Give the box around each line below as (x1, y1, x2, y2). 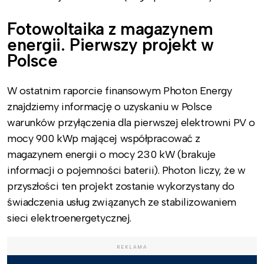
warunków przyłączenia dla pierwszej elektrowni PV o (7, 115, 256, 129)
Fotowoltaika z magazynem (7, 18, 213, 39)
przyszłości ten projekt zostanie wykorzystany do (7, 179, 235, 193)
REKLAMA (117, 243, 147, 250)
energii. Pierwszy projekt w (7, 34, 214, 55)
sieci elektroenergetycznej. (7, 211, 131, 225)
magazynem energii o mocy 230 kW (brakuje (7, 147, 216, 161)
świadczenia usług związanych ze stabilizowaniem (7, 195, 236, 209)
